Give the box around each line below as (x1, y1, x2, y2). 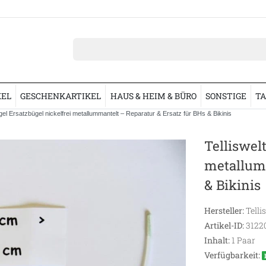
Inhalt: (204, 234, 230, 246)
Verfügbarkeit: (204, 249, 260, 261)
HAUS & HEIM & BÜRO (110, 90, 197, 102)
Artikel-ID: (204, 219, 244, 231)
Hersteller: (204, 204, 244, 216)
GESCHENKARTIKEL (20, 90, 102, 102)
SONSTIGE (205, 90, 246, 102)
